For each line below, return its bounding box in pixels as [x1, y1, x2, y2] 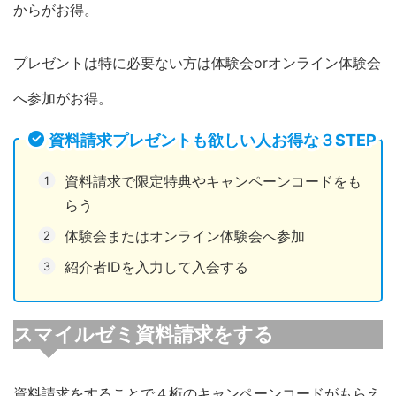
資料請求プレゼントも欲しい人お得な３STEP [49, 131, 377, 150]
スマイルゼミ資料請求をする [13, 324, 274, 346]
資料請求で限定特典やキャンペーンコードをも [65, 172, 362, 191]
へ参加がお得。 [13, 89, 112, 108]
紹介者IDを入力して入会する [65, 258, 248, 277]
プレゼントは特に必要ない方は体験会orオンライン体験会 [13, 54, 381, 72]
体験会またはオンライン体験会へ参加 [65, 227, 305, 246]
